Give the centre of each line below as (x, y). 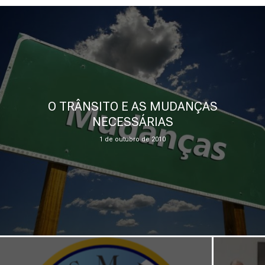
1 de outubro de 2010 (132, 139)
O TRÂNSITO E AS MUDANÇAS (132, 106)
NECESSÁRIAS (132, 122)
